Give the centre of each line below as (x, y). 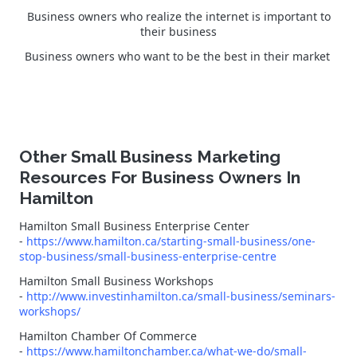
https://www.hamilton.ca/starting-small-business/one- (171, 241)
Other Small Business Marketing (150, 156)
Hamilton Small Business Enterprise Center (134, 226)
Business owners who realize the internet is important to (178, 16)
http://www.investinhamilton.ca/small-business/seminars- (181, 296)
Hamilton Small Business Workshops (116, 280)
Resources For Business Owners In (160, 177)
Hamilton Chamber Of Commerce (108, 335)
